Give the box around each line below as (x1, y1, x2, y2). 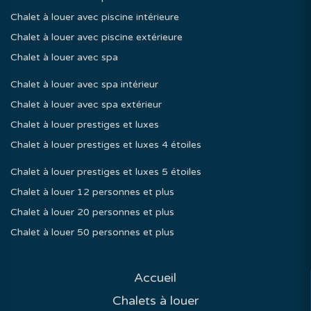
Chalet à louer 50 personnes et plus (10, 226, 174, 238)
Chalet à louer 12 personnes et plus (10, 186, 174, 198)
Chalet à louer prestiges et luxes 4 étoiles (10, 139, 201, 151)
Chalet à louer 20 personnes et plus (10, 206, 174, 218)
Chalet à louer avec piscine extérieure (10, 31, 183, 43)
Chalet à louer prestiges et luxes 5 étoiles (10, 166, 201, 178)
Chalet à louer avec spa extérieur (10, 99, 162, 110)
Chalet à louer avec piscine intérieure (10, 11, 179, 23)
